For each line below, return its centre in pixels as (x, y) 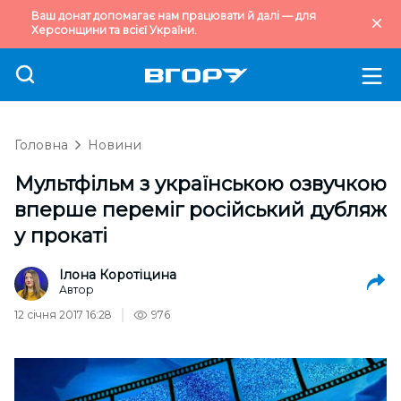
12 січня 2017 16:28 (63, 315)
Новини (115, 145)
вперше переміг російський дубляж (200, 210)
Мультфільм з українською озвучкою (200, 184)
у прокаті (61, 236)
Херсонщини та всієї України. (114, 30)
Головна (41, 145)
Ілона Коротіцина (118, 275)
